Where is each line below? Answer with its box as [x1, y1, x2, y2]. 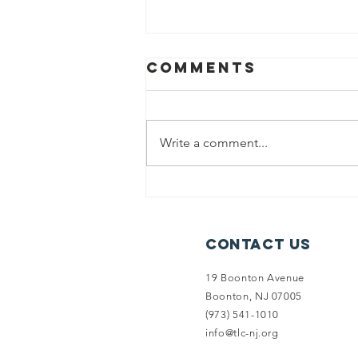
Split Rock [165, 181, 295, 202]
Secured [165, 221, 266, 242]
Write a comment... [160, 134, 268, 150]
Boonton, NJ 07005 [205, 289, 303, 302]
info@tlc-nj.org [205, 326, 279, 339]
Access [165, 201, 252, 222]
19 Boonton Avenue [205, 271, 305, 284]
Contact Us [205, 234, 311, 253]
